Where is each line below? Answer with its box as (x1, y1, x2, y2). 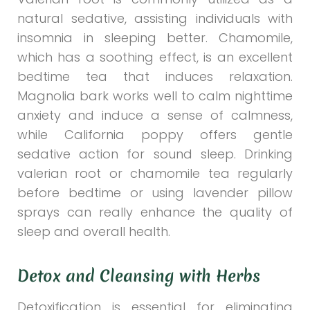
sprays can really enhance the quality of (17, 203, 293, 221)
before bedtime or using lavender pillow (17, 184, 293, 202)
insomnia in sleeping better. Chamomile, (17, 29, 293, 47)
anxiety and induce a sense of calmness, (17, 107, 293, 125)
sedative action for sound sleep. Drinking (17, 145, 293, 163)
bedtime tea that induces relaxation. (17, 68, 293, 86)
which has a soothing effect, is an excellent (17, 48, 293, 66)
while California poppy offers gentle (17, 126, 293, 144)
